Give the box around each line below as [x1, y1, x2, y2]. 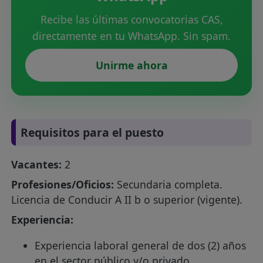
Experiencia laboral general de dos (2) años [35, 238, 247, 252]
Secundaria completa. [114, 177, 223, 192]
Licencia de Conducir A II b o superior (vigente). [11, 193, 243, 207]
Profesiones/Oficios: [11, 177, 114, 192]
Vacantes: [11, 157, 62, 172]
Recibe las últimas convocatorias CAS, [40, 12, 223, 26]
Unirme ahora [95, 58, 168, 72]
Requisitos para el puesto [21, 124, 164, 140]
